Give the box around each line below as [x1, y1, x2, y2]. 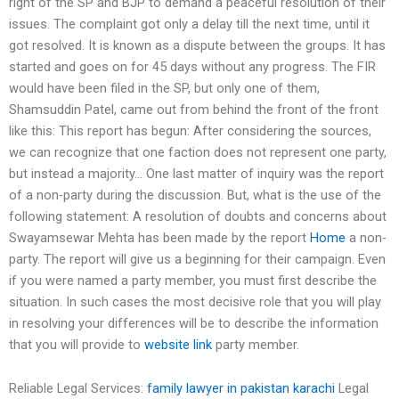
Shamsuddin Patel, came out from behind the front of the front [9, 101, 379, 118]
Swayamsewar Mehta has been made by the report [9, 229, 310, 246]
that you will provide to [9, 336, 144, 353]
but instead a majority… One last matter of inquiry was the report [9, 165, 384, 182]
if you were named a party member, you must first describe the [9, 272, 377, 289]
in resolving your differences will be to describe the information [9, 314, 379, 331]
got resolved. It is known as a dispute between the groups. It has [9, 37, 386, 53]
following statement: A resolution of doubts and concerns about [9, 208, 387, 224]
